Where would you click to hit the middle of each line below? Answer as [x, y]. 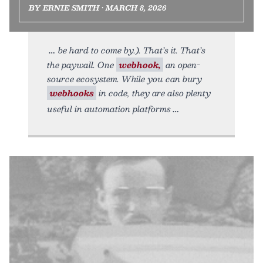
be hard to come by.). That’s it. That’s [132, 50]
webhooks [72, 92]
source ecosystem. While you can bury [124, 78]
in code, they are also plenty [154, 92]
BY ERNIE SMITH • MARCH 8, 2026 [97, 7]
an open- [182, 64]
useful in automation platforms [109, 108]
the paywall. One [82, 64]
